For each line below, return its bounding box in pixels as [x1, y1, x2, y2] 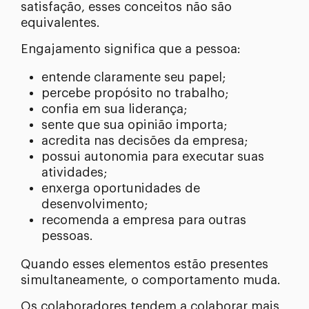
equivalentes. [21, 17, 100, 30]
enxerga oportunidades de [41, 182, 200, 195]
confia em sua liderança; [41, 103, 187, 116]
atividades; [41, 166, 107, 179]
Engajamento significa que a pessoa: [21, 43, 241, 56]
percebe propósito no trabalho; [41, 87, 228, 100]
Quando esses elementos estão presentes [21, 258, 268, 271]
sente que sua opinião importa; [41, 119, 227, 132]
